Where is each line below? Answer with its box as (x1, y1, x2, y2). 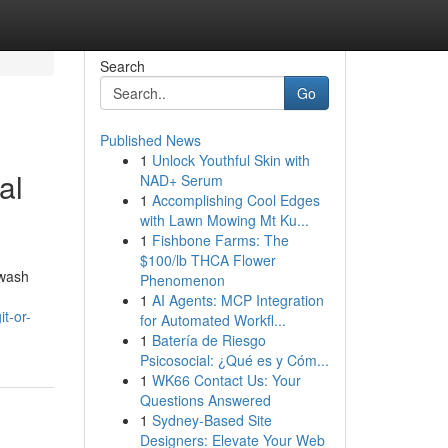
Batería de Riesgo (151, 330, 266, 350)
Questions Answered (139, 390, 271, 410)
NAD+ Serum (139, 170, 223, 190)
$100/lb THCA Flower (139, 250, 276, 270)
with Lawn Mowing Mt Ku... (139, 210, 309, 230)
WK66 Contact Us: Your (151, 370, 301, 390)
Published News (99, 130, 201, 150)
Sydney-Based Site (151, 410, 272, 430)
